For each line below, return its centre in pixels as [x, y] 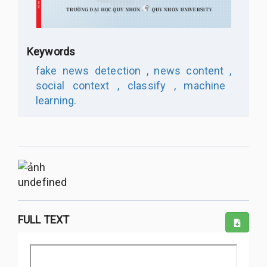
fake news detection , [92, 71]
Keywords [51, 52]
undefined [43, 182]
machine [201, 86]
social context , [78, 86]
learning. [56, 101]
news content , [190, 71]
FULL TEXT [44, 219]
